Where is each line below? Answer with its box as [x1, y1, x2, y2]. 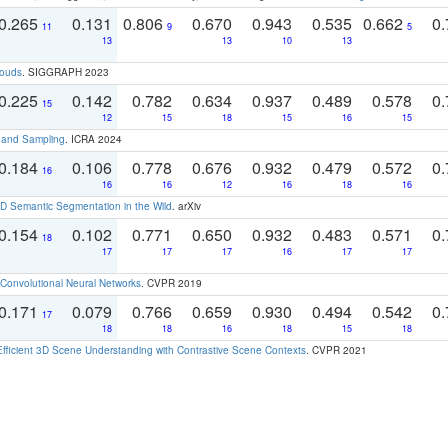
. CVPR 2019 [141, 275, 202, 290]
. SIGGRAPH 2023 [22, 64, 109, 79]
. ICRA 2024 [65, 131, 122, 146]
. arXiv [172, 198, 201, 213]
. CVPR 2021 [306, 342, 367, 357]
